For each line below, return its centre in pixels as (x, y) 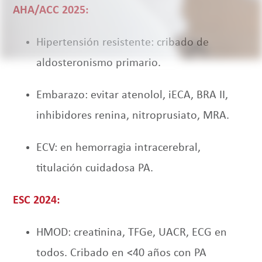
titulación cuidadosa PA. (95, 169)
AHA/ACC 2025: (51, 11)
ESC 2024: (37, 201)
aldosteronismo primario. (99, 63)
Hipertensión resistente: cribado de (123, 43)
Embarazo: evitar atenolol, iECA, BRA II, (132, 96)
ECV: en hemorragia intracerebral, (119, 148)
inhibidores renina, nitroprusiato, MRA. (133, 116)
